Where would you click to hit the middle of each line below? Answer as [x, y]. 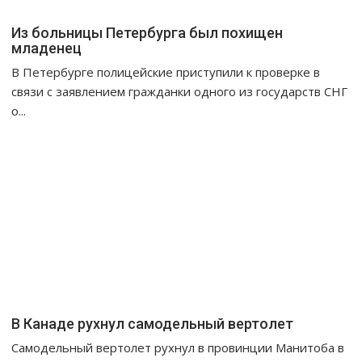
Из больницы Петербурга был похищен [147, 33]
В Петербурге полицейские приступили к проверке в [166, 72]
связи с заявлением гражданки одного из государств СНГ [180, 92]
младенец [47, 48]
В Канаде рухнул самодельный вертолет [153, 324]
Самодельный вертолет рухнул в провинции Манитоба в [178, 348]
